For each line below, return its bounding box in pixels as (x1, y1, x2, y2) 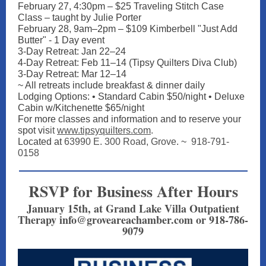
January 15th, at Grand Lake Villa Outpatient (27, 201, 239, 216)
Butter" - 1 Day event (18, 35, 104, 45)
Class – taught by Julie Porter (18, 12, 141, 23)
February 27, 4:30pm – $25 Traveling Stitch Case (18, 1, 224, 11)
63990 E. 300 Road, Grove (64, 137, 176, 147)
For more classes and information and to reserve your (18, 114, 241, 124)
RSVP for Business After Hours (28, 180, 238, 202)
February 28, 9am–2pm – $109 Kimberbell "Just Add (18, 24, 237, 34)
